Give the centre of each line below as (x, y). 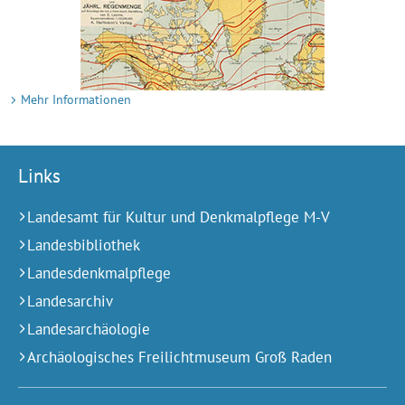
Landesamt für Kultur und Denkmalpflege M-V (179, 217)
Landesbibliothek (84, 245)
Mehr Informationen (76, 100)
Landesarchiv (70, 301)
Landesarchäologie (89, 330)
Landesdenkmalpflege (99, 273)
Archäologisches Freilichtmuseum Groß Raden (179, 358)
